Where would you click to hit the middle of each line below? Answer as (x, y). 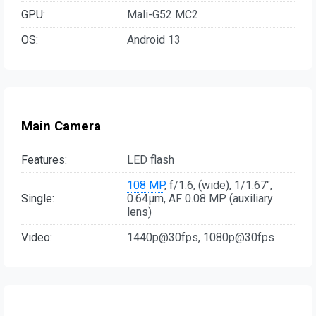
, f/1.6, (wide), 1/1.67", (218, 185)
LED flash (151, 159)
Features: (44, 159)
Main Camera (61, 126)
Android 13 (154, 40)
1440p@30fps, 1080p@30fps (201, 237)
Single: (38, 198)
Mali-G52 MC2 (163, 15)
